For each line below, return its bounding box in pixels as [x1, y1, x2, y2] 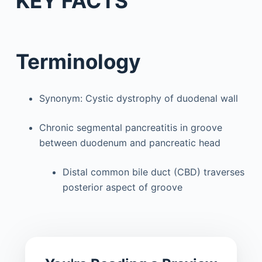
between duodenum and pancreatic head [39, 137, 220, 149]
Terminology [15, 49, 141, 74]
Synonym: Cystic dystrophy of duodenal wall [39, 92, 238, 104]
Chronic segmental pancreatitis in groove [39, 122, 222, 133]
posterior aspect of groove [62, 181, 182, 193]
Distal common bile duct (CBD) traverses [62, 166, 244, 178]
